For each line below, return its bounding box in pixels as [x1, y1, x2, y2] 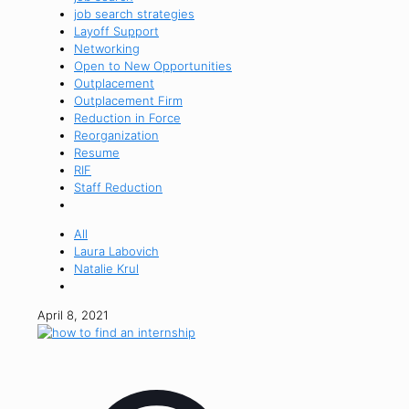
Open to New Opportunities [74, 58, 232, 73]
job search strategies [74, 6, 194, 21]
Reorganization [74, 128, 159, 142]
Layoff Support [74, 24, 159, 38]
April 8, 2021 [37, 308, 109, 322]
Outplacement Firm [74, 93, 183, 108]
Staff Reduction [74, 180, 163, 194]
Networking [74, 41, 140, 56]
